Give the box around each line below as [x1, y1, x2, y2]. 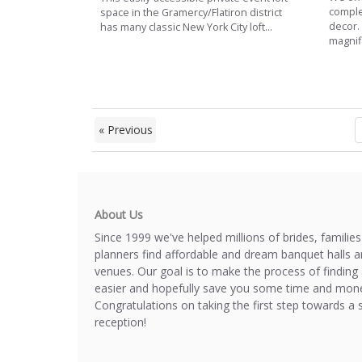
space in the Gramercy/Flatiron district [100, 5, 282, 19]
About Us [95, 206, 143, 222]
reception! [95, 314, 146, 330]
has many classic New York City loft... [100, 19, 272, 34]
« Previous [98, 122, 153, 138]
